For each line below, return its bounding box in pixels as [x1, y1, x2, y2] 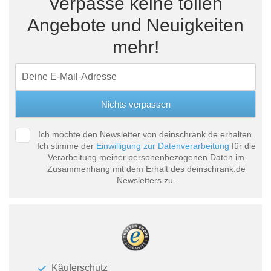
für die [229, 141, 256, 151]
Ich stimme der [36, 141, 96, 151]
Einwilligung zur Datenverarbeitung [96, 141, 229, 151]
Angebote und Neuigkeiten [27, 15, 244, 36]
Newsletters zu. [117, 175, 175, 186]
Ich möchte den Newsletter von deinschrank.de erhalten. [38, 129, 254, 140]
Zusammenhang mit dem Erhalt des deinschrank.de [47, 164, 246, 174]
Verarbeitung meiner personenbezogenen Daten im [48, 152, 244, 163]
